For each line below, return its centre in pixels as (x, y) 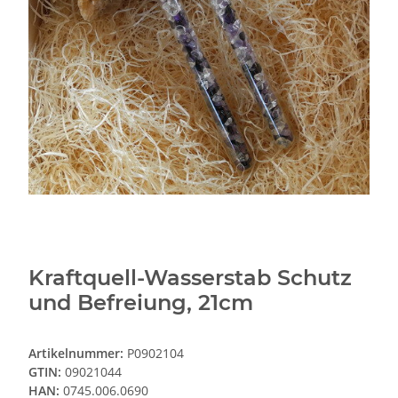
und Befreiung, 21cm (141, 302)
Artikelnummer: (78, 353)
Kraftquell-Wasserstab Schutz (190, 277)
